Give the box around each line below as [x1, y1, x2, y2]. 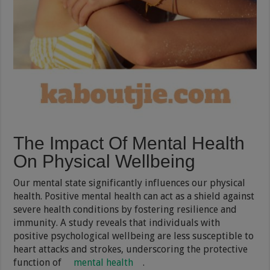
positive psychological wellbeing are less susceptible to [13, 230, 254, 242]
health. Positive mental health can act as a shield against [13, 190, 255, 202]
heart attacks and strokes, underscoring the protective [13, 243, 248, 255]
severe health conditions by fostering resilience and [13, 203, 237, 215]
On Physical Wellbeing [13, 151, 196, 171]
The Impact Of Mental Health [13, 133, 245, 153]
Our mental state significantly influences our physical [13, 177, 246, 189]
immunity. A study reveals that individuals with [13, 216, 221, 228]
